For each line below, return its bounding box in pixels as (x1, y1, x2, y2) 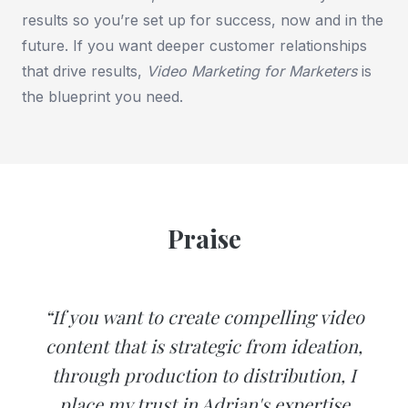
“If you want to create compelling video (44, 304, 364, 330)
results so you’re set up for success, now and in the (22, 11, 383, 30)
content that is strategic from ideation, (46, 333, 362, 359)
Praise (167, 221, 241, 256)
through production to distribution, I (52, 362, 356, 388)
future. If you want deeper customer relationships (22, 36, 367, 56)
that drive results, (22, 62, 147, 81)
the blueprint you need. (22, 87, 183, 107)
